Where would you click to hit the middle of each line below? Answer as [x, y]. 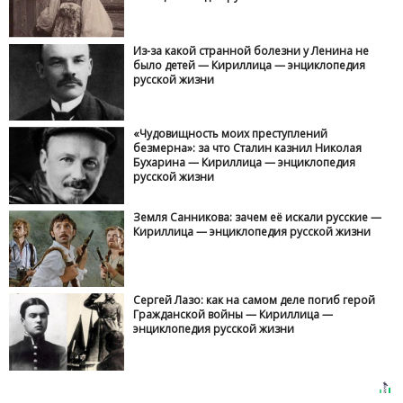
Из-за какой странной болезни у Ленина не [251, 50]
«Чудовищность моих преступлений [231, 134]
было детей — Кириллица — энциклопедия [250, 65]
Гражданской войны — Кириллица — [233, 315]
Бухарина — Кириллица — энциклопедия [245, 163]
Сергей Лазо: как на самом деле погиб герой [255, 300]
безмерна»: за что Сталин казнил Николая [248, 148]
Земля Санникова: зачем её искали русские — [258, 217]
